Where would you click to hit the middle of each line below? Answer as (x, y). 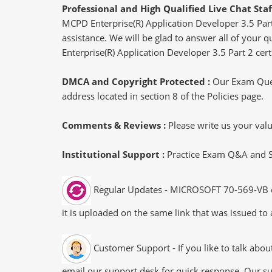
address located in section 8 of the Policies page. (163, 96)
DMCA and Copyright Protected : (137, 81)
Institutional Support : (114, 154)
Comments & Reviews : (115, 125)
